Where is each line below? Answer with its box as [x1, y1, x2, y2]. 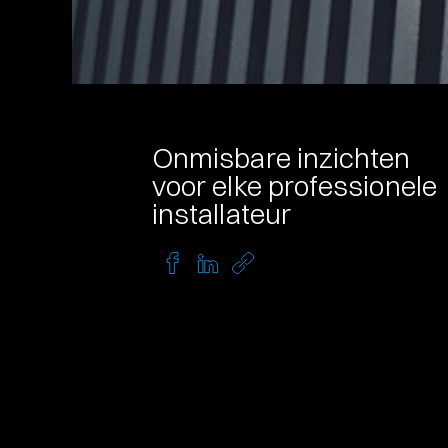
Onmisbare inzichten [152, 141, 411, 176]
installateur [152, 197, 291, 232]
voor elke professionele [152, 169, 437, 204]
